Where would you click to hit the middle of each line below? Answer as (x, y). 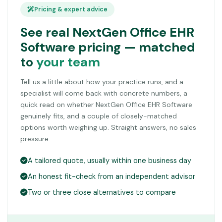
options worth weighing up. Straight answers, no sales (108, 128)
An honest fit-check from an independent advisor (111, 177)
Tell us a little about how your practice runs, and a (102, 82)
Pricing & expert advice (71, 10)
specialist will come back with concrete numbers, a (104, 93)
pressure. (35, 139)
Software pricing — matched (108, 47)
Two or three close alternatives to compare (102, 193)
